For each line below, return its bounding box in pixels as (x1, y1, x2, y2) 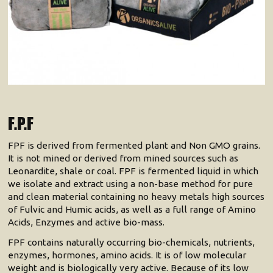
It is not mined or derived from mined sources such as (8, 152, 239, 163)
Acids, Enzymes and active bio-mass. (8, 216, 165, 227)
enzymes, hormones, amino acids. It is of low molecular (8, 249, 247, 260)
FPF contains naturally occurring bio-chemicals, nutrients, (8, 236, 255, 247)
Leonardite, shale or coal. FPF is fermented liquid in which (8, 165, 259, 176)
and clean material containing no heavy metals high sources (8, 191, 265, 202)
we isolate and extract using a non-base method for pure (8, 178, 253, 189)
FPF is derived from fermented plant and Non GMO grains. (8, 140, 261, 151)
